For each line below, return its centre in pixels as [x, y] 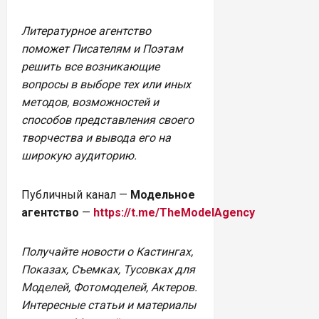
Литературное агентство [86, 31]
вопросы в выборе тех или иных [106, 84]
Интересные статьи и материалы [109, 305]
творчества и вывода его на [96, 137]
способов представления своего [108, 120]
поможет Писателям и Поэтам [102, 48]
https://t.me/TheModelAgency [174, 212]
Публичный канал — [76, 194]
